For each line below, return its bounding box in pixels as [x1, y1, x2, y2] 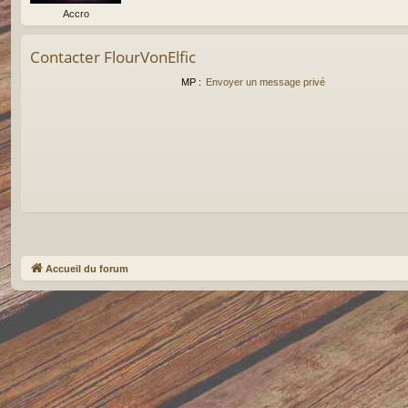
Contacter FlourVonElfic [30, 46, 196, 68]
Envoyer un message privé [205, 76, 325, 87]
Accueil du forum [46, 262, 128, 274]
